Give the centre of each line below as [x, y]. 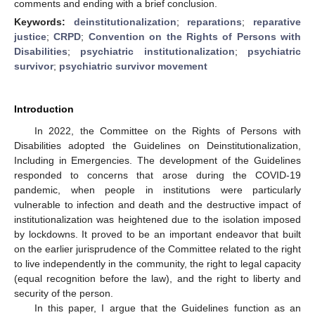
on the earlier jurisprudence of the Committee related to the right [157, 249]
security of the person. [64, 293]
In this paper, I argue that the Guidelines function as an [167, 308]
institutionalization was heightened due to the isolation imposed [157, 219]
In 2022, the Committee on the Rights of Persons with [167, 130]
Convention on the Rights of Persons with [194, 36]
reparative [277, 21]
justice [30, 36]
